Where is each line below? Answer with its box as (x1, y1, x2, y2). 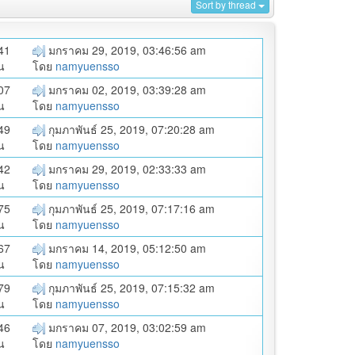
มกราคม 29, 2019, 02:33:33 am (45, 160, 206, 177)
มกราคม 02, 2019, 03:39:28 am (45, 81, 206, 97)
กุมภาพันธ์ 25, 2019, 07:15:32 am (45, 279, 215, 296)
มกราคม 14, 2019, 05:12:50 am (45, 239, 206, 256)
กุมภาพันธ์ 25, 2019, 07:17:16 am (45, 200, 215, 216)
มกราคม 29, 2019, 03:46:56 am (45, 41, 206, 58)
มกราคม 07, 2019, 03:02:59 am (45, 319, 206, 335)
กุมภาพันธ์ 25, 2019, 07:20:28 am (45, 120, 215, 137)
